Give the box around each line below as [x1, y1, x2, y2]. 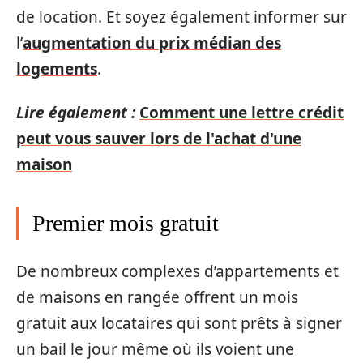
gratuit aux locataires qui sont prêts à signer [16, 312, 342, 334]
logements [16, 58, 97, 79]
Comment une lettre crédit [139, 102, 344, 123]
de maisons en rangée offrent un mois [16, 286, 298, 308]
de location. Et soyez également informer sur [16, 6, 347, 28]
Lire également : [16, 102, 135, 123]
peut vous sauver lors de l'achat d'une [16, 128, 301, 149]
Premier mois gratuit [32, 211, 219, 236]
